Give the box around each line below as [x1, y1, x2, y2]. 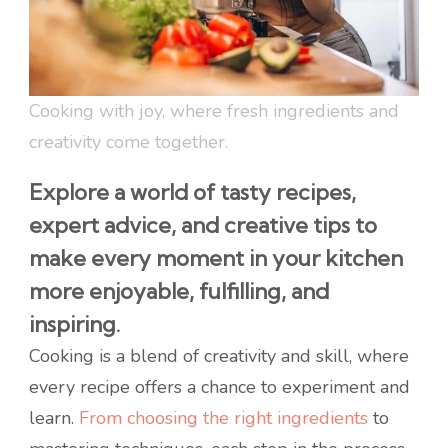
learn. [29, 406, 79, 431]
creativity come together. [29, 130, 228, 155]
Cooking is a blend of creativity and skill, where [29, 344, 409, 369]
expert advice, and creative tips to [29, 211, 377, 240]
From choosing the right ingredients [79, 406, 368, 431]
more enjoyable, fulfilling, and [29, 277, 329, 306]
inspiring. [29, 310, 120, 339]
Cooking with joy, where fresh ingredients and [29, 99, 399, 124]
